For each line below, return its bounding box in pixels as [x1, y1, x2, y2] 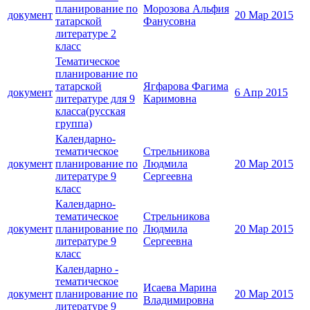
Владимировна [143, 294, 214, 307]
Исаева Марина [143, 282, 217, 294]
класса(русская [55, 105, 125, 118]
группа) [55, 118, 92, 130]
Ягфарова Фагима [143, 80, 228, 93]
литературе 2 [55, 28, 116, 40]
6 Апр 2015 [235, 86, 288, 99]
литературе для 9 [55, 93, 135, 105]
